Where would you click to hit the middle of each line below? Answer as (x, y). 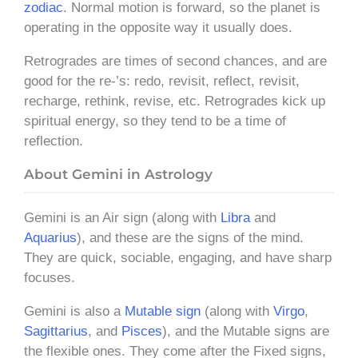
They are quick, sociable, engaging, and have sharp (178, 257)
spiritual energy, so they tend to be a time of (155, 121)
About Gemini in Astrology (118, 174)
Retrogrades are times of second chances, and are (175, 61)
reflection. (56, 141)
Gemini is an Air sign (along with (122, 217)
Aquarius (50, 237)
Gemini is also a (74, 311)
